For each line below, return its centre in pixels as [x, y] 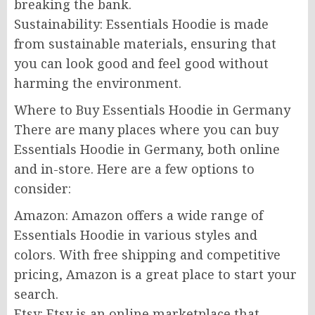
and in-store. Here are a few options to [134, 169]
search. [36, 294]
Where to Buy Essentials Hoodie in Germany [152, 110]
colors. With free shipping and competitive [147, 255]
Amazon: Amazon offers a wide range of [139, 215]
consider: [43, 188]
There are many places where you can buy [146, 129]
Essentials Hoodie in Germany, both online [147, 149]
